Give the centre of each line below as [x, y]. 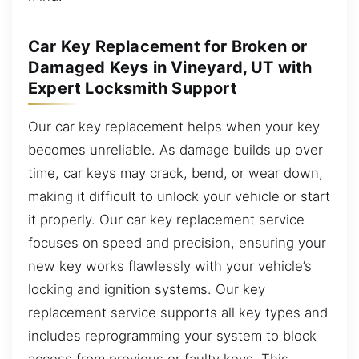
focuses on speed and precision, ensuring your [177, 242]
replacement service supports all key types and [178, 312]
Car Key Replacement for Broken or [168, 46]
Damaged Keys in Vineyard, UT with [170, 67]
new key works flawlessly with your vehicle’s [170, 266]
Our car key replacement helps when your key [174, 126]
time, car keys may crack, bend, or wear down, [175, 173]
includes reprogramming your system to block [172, 335]
